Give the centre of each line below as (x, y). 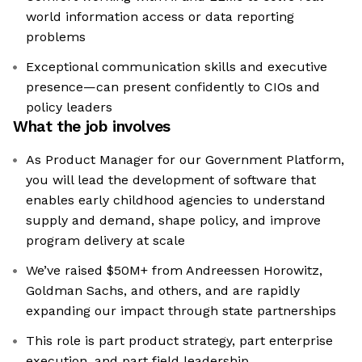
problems (56, 37)
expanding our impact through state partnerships (181, 311)
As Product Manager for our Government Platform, (185, 160)
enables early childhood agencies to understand (176, 200)
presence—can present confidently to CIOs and (173, 87)
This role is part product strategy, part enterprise (179, 341)
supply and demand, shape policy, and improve (173, 221)
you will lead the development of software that (171, 180)
